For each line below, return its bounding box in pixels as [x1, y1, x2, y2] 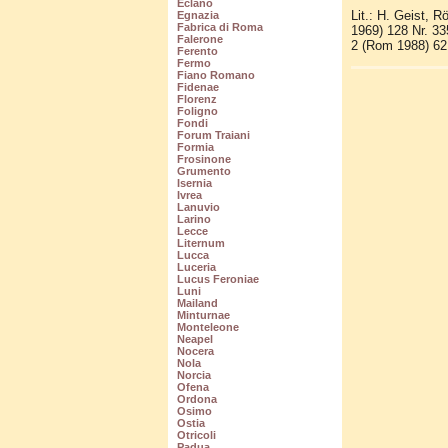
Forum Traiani [176, 129, 250, 142]
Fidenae [176, 81, 219, 94]
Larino [176, 213, 211, 226]
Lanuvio [176, 201, 220, 214]
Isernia [176, 177, 212, 190]
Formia [176, 141, 214, 154]
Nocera [176, 345, 214, 358]
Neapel [176, 333, 213, 346]
